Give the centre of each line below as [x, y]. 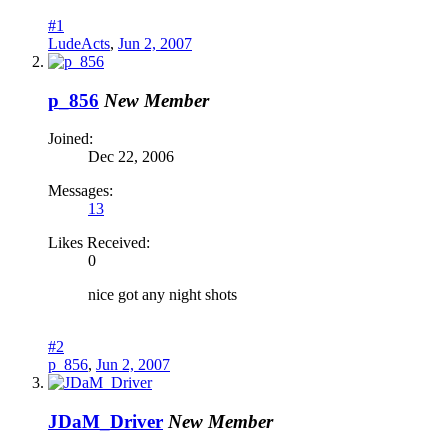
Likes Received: [99, 243]
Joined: [70, 139]
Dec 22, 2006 [131, 157]
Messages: [80, 191]
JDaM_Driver [105, 421]
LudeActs [79, 43]
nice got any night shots [162, 295]
